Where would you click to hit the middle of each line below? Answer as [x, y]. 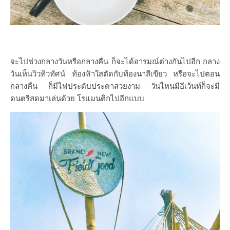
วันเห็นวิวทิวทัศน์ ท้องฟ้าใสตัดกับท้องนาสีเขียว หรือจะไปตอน [115, 73]
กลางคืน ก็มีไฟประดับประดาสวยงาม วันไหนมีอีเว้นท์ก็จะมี [115, 85]
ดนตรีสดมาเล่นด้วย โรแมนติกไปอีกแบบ [77, 98]
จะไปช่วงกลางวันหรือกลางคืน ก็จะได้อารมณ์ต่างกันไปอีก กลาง [115, 61]
